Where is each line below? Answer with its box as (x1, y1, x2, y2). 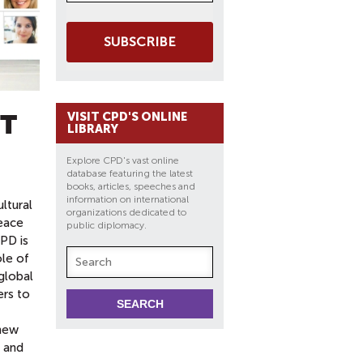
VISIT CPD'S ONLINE (67, 109, 187, 124)
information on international (66, 194, 189, 205)
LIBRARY (67, 122, 118, 136)
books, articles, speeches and (66, 181, 195, 192)
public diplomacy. (66, 220, 149, 231)
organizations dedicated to (66, 207, 186, 218)
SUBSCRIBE (104, 34, 176, 49)
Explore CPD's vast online (66, 155, 179, 166)
